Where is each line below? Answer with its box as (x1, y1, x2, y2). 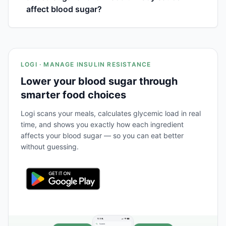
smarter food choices (21, 88, 126, 101)
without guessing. (21, 142, 79, 151)
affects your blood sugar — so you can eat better (21, 131, 184, 140)
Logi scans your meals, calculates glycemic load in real (21, 108, 201, 118)
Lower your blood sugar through (21, 75, 178, 87)
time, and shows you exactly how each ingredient (21, 120, 184, 129)
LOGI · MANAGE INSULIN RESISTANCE (21, 60, 151, 68)
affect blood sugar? (26, 4, 102, 14)
